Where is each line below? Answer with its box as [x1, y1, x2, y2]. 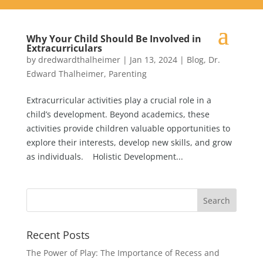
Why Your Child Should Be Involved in [26, 32, 201, 45]
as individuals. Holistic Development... [26, 151, 183, 162]
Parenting [108, 68, 147, 79]
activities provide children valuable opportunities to [26, 123, 230, 134]
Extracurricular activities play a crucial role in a [26, 95, 211, 106]
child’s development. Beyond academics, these [26, 109, 210, 120]
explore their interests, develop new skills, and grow [26, 137, 232, 148]
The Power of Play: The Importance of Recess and [26, 247, 220, 258]
